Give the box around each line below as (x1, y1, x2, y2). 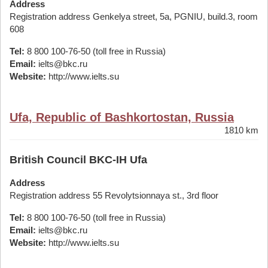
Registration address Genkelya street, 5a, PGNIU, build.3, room (10, 11, 258, 22)
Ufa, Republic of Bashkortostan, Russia (10, 111, 234, 124)
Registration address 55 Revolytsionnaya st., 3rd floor (10, 190, 218, 200)
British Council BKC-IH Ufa (10, 154, 147, 166)
